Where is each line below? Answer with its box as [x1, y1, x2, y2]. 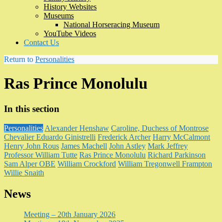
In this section [4, 103, 59, 114]
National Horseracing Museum [63, 20, 160, 29]
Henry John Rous [4, 141, 59, 150]
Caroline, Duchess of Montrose [111, 123, 209, 132]
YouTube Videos [44, 29, 96, 38]
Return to [4, 55, 35, 63]
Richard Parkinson [148, 150, 206, 159]
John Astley [109, 141, 146, 150]
